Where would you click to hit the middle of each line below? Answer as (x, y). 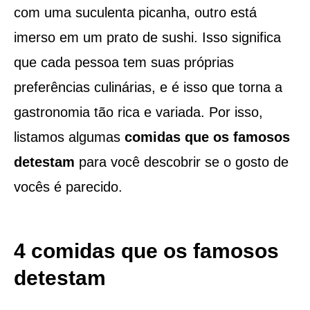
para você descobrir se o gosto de (181, 162)
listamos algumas (69, 137)
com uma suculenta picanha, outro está (135, 12)
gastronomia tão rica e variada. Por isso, (138, 112)
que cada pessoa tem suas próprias (124, 62)
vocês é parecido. (68, 186)
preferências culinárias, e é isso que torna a (148, 87)
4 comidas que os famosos (146, 250)
